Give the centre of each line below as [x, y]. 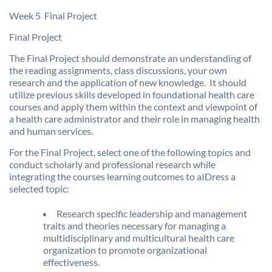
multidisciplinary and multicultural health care [139, 237]
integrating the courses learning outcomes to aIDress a [122, 177]
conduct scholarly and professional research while [112, 165]
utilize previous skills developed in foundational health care [132, 95]
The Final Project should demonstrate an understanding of [130, 58]
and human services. [51, 131]
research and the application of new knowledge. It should [128, 83]
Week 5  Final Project [53, 16]
